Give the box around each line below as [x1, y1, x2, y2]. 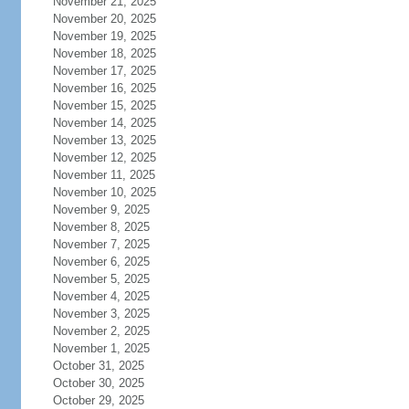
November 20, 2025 [52, 12, 156, 26]
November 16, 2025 [52, 81, 156, 95]
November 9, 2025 [52, 203, 150, 216]
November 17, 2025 [52, 64, 156, 78]
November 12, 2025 [52, 151, 156, 164]
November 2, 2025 [52, 324, 150, 338]
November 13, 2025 [52, 133, 156, 147]
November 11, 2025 [52, 168, 155, 182]
